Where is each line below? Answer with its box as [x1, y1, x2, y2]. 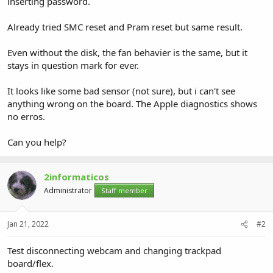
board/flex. [7, 257, 54, 269]
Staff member [101, 185, 147, 195]
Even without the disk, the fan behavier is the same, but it [7, 46, 247, 58]
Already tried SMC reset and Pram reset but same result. [7, 20, 243, 33]
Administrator [44, 185, 92, 196]
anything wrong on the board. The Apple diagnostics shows [7, 97, 257, 110]
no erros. [7, 110, 45, 122]
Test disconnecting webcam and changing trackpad [7, 244, 221, 257]
